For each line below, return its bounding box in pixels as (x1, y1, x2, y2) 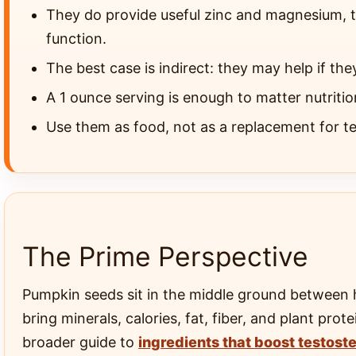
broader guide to (22, 334, 138, 350)
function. (46, 30, 106, 47)
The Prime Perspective (22, 240, 308, 273)
